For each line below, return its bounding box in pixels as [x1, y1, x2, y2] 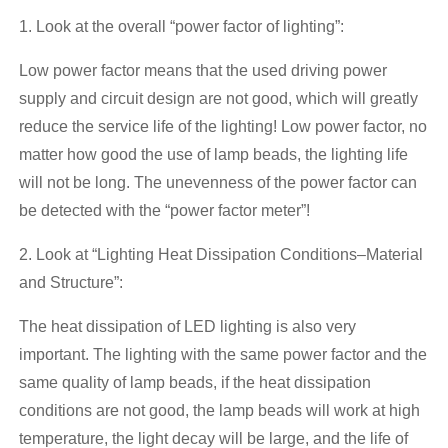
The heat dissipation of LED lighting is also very [18, 317, 356, 335]
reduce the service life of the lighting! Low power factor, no [18, 117, 427, 135]
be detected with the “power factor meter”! [18, 201, 310, 219]
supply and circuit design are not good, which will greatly [18, 89, 418, 107]
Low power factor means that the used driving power [18, 61, 387, 79]
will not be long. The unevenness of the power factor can [18, 173, 417, 191]
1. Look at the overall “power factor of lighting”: [18, 17, 344, 35]
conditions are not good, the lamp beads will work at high [18, 401, 420, 419]
